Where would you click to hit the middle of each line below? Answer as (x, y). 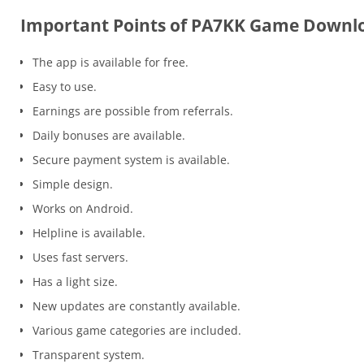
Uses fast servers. (80, 258)
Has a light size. (75, 282)
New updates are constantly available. (136, 306)
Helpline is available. (89, 233)
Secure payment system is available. (131, 160)
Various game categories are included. (137, 331)
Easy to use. (65, 87)
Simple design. (73, 184)
